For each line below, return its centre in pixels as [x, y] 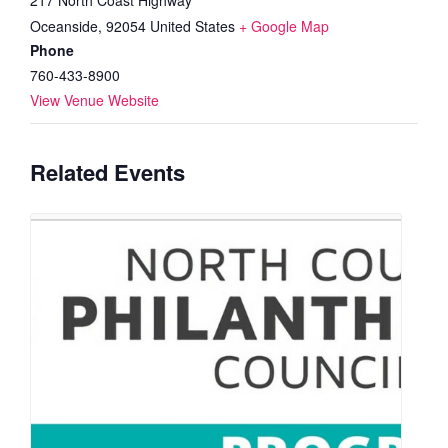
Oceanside [64, 25]
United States [192, 25]
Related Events [107, 171]
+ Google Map [284, 25]
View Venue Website [94, 99]
